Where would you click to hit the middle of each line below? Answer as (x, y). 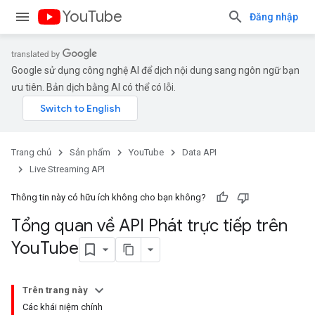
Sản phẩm (90, 152)
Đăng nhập (274, 17)
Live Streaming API (67, 169)
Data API (199, 152)
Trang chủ (31, 152)
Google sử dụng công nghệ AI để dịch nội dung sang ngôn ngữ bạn (155, 70)
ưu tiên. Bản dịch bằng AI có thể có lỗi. (94, 87)
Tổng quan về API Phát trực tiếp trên (149, 226)
